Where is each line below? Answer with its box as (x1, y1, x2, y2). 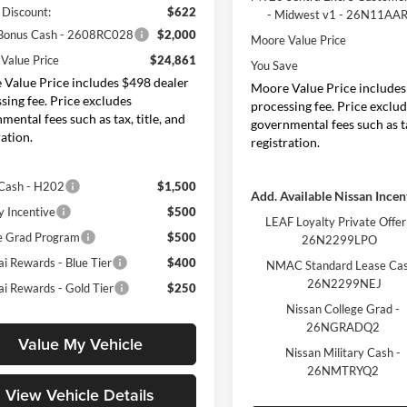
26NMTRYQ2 (307, 362, 380, 378)
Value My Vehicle (17, 333, 143, 356)
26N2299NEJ (307, 275, 382, 291)
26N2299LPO (302, 232, 378, 247)
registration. (251, 134, 321, 150)
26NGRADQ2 (306, 319, 381, 334)
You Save (251, 57, 299, 73)
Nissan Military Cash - (285, 344, 402, 360)
